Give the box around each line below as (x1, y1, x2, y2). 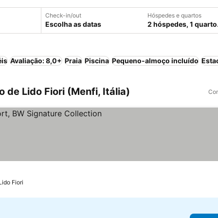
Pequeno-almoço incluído (112, 56, 199, 65)
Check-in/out (45, 12, 81, 19)
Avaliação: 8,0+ (10, 56, 62, 65)
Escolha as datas (45, 20, 101, 28)
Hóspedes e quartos (147, 12, 201, 19)
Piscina (85, 56, 109, 65)
